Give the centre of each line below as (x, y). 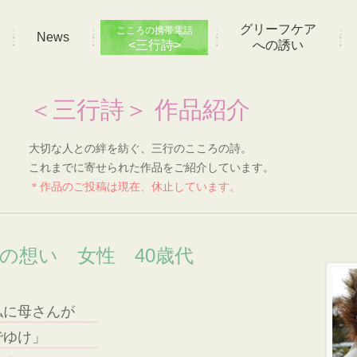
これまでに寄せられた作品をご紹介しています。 (151, 168)
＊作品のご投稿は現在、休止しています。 (135, 187)
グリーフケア (278, 29)
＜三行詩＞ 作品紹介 (139, 110)
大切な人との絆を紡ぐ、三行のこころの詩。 (140, 149)
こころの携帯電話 (154, 31)
